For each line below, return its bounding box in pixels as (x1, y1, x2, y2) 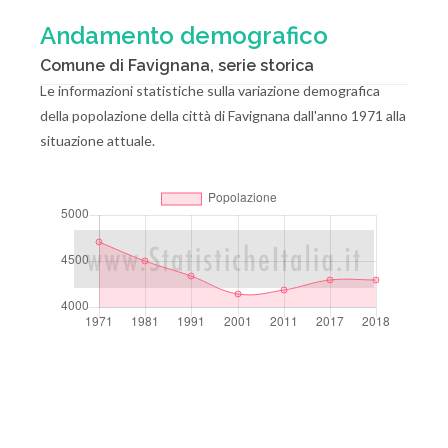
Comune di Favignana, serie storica (40, 56, 314, 75)
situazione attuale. (40, 132, 155, 149)
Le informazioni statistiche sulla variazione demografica (40, 82, 380, 99)
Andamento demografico (40, 21, 328, 50)
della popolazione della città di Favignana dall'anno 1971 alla (40, 107, 406, 124)
